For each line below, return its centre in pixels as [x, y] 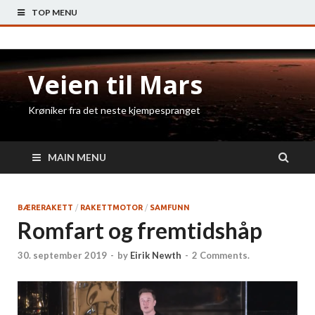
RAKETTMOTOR [111, 207]
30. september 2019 [62, 256]
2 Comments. [221, 256]
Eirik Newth [156, 256]
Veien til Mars [115, 85]
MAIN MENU [77, 157]
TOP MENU [54, 12]
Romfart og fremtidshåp [140, 230]
